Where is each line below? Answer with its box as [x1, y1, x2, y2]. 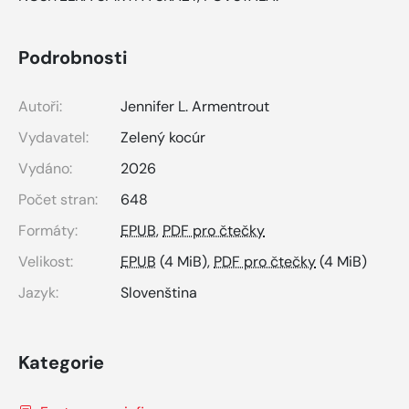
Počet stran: [18, 190, 98, 210]
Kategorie [18, 351, 104, 375]
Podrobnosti [18, 46, 127, 70]
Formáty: [18, 221, 78, 241]
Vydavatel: [18, 128, 89, 148]
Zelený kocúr [121, 128, 205, 148]
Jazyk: [18, 283, 58, 303]
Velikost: [18, 252, 73, 272]
